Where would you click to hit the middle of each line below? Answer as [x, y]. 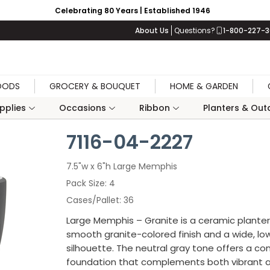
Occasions [82, 108]
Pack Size [86, 183]
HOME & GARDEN [204, 86]
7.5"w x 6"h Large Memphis [122, 166]
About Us [152, 30]
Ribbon [154, 108]
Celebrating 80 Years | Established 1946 [132, 10]
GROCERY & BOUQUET [95, 86]
